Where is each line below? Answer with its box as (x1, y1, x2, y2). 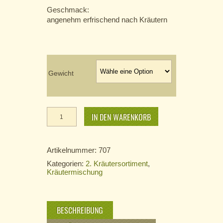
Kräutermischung (47, 168, 103, 177)
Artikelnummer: (47, 146, 99, 155)
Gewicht (48, 69, 74, 78)
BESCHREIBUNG (57, 204, 103, 217)
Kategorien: (47, 159, 86, 168)
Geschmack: (47, 5, 89, 14)
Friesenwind (47, 102, 85, 111)
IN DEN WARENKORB (92, 111, 151, 123)
